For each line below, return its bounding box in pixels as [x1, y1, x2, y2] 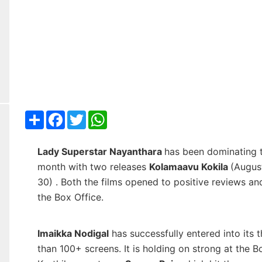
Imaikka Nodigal [37, 227, 109, 240]
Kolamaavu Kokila [149, 161, 230, 173]
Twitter [85, 109, 117, 122]
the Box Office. [37, 191, 106, 204]
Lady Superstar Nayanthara [37, 146, 164, 158]
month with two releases [37, 161, 149, 173]
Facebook [64, 109, 109, 122]
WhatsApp [106, 109, 153, 122]
